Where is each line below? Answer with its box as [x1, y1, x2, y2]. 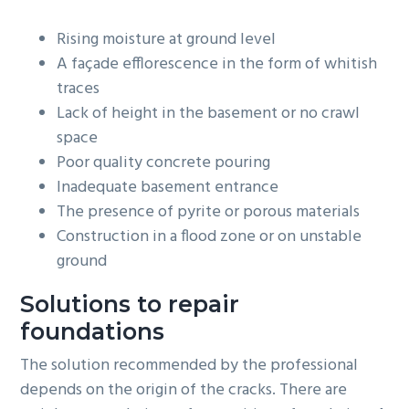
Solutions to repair [20, 289, 240, 318]
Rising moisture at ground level [57, 26, 277, 53]
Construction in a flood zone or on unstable [57, 223, 362, 250]
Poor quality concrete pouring [57, 149, 271, 176]
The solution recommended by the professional [20, 352, 359, 380]
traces [57, 75, 100, 102]
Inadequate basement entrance [57, 173, 279, 201]
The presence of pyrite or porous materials [57, 198, 361, 225]
